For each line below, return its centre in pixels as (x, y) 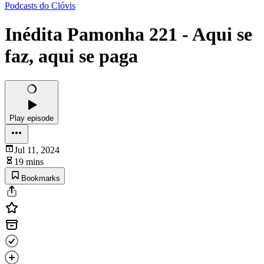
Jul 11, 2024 (37, 150)
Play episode (32, 118)
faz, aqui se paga (71, 56)
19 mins (29, 161)
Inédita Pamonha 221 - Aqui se (128, 34)
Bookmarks (41, 178)
